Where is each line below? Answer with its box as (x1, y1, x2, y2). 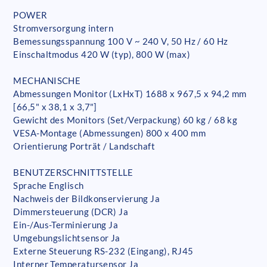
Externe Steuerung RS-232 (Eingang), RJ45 (13, 246, 194, 257)
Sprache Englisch (13, 180, 84, 191)
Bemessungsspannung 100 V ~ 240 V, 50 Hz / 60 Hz (13, 36, 228, 47)
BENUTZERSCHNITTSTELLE (13, 167, 133, 178)
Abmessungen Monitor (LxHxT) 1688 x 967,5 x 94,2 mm (13, 88, 247, 100)
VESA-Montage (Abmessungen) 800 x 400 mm (13, 128, 206, 139)
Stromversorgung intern (13, 23, 114, 34)
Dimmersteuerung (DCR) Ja (13, 206, 129, 218)
